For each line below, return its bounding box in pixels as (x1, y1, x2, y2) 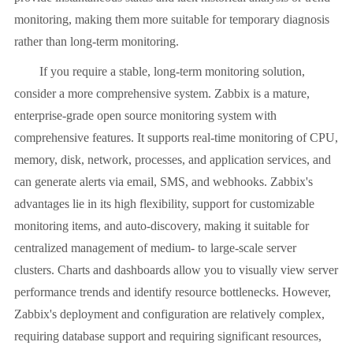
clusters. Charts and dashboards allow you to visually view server (14, 263, 338, 277)
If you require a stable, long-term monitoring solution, (14, 65, 305, 79)
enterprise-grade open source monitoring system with (14, 109, 277, 123)
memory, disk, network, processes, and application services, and (14, 153, 331, 167)
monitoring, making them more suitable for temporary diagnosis (14, 13, 329, 27)
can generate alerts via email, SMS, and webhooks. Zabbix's (14, 175, 313, 189)
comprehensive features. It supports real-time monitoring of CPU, (14, 131, 338, 145)
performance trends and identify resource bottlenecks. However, (14, 285, 331, 299)
